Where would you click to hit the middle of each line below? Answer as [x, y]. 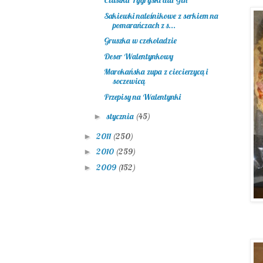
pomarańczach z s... [144, 25]
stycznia [121, 117]
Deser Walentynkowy [138, 56]
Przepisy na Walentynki [142, 97]
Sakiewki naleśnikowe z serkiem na [161, 16]
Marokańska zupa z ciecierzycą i [156, 72]
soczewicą [129, 81]
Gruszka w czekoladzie [140, 41]
